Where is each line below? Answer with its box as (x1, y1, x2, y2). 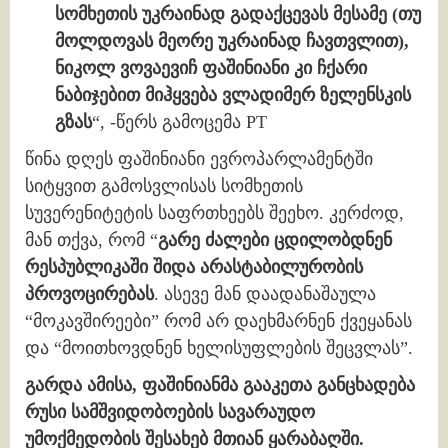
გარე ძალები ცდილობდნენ (158, 230, 392, 251)
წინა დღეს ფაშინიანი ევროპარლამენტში (25, 149, 373, 170)
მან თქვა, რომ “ (25, 230, 158, 251)
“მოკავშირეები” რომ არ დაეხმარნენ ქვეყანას (25, 311, 412, 332)
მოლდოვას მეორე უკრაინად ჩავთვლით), (55, 31, 409, 52)
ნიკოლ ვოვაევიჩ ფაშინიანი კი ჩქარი (55, 58, 367, 79)
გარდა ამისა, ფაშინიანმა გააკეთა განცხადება (25, 375, 415, 396)
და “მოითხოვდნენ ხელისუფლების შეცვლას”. (25, 338, 413, 359)
